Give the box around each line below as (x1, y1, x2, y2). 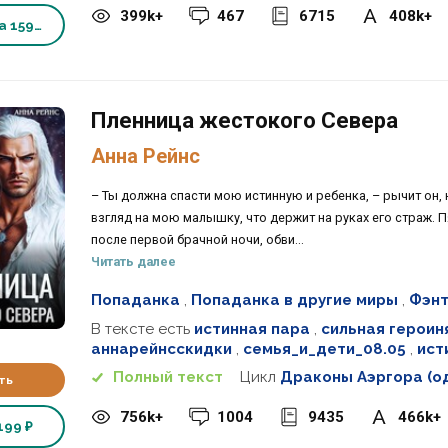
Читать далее (90, 254, 176, 270)
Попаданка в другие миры (190, 291, 398, 310)
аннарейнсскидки (90, 339, 232, 358)
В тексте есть (90, 319, 194, 338)
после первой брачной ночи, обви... (90, 232, 304, 248)
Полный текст (112, 368, 223, 387)
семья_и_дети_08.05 (242, 339, 406, 358)
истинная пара (193, 319, 310, 338)
